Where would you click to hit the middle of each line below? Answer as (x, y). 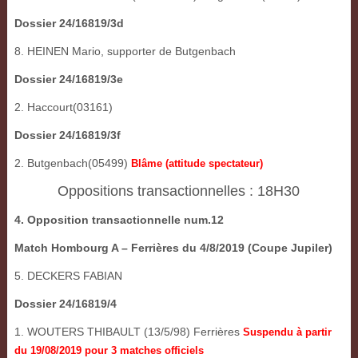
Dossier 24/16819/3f (67, 135)
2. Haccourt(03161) (63, 107)
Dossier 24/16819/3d (69, 24)
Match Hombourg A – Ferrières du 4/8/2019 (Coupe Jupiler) (173, 248)
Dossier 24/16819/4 (65, 304)
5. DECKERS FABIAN (68, 276)
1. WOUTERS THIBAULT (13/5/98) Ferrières (128, 332)
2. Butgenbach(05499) (72, 163)
